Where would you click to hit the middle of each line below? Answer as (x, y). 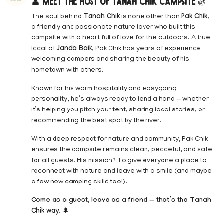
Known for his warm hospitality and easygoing (104, 89)
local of (44, 49)
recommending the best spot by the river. (96, 121)
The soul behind (57, 17)
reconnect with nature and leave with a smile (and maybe (121, 171)
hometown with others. (67, 70)
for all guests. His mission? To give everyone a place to (119, 161)
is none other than (150, 17)
